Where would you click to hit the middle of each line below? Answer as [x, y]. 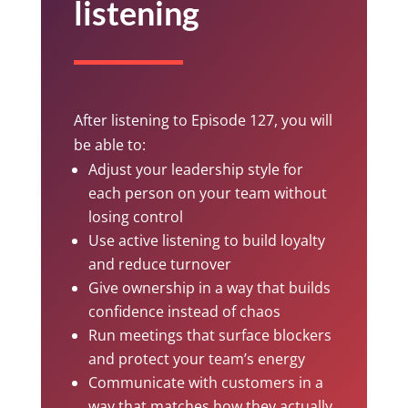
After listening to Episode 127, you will [203, 120]
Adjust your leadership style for [195, 169]
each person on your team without [207, 193]
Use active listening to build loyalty [206, 240]
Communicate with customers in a [205, 382]
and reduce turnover [159, 264]
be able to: [109, 144]
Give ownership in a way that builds [209, 287]
